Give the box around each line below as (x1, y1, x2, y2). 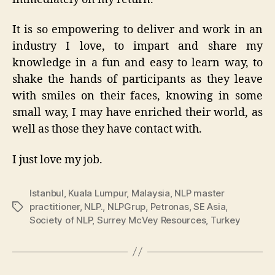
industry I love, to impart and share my (12, 39, 263, 53)
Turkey (210, 214, 241, 226)
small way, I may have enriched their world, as (12, 106, 263, 120)
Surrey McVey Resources (96, 214, 206, 226)
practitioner (29, 200, 80, 212)
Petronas (150, 200, 189, 212)
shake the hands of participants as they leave (12, 72, 263, 87)
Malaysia (131, 187, 170, 199)
